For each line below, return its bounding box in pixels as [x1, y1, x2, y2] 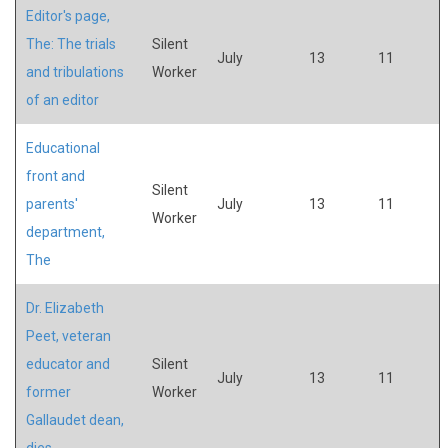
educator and [26, 355, 110, 372]
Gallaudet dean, [26, 411, 124, 428]
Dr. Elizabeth [26, 299, 104, 316]
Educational [26, 139, 100, 156]
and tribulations [26, 63, 124, 80]
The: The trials [26, 35, 116, 52]
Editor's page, [26, 7, 110, 24]
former [26, 383, 71, 400]
